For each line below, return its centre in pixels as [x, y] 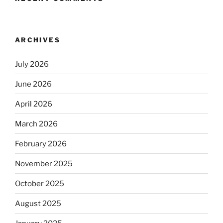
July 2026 [32, 64]
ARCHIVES [38, 40]
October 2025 [40, 183]
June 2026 [33, 84]
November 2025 [44, 164]
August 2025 [38, 203]
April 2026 [34, 104]
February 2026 [41, 144]
